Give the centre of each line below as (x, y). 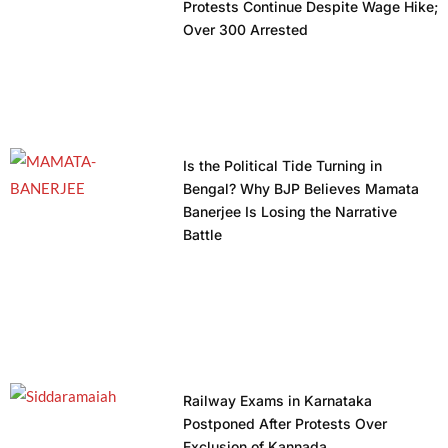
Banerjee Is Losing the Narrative (289, 211)
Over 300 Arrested (245, 30)
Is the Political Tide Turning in (282, 165)
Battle (202, 234)
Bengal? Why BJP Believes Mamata (300, 188)
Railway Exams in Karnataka (277, 401)
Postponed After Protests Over (284, 424)
